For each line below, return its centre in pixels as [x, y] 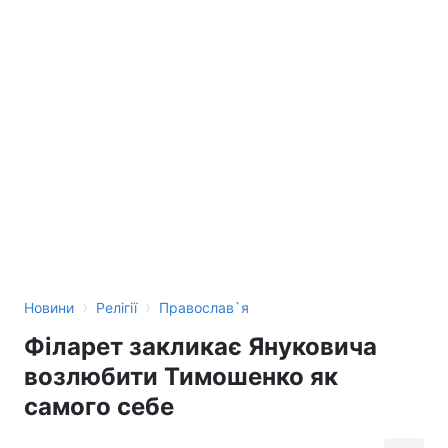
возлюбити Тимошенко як [181, 376]
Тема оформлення [98, 32]
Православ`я [204, 307]
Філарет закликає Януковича [200, 346]
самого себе [99, 406]
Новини [49, 307]
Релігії [116, 307]
